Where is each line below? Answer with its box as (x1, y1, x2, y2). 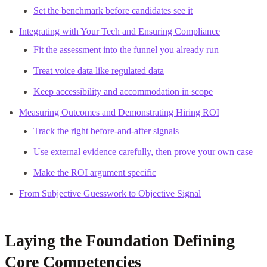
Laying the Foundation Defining (5, 231, 235, 250)
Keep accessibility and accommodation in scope (33, 86, 213, 97)
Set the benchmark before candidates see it (33, 5, 193, 15)
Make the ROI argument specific (33, 167, 156, 178)
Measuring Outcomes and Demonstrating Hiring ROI (19, 107, 219, 117)
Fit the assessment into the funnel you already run (33, 44, 219, 55)
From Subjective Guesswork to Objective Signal (19, 188, 201, 198)
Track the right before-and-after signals (33, 125, 179, 136)
